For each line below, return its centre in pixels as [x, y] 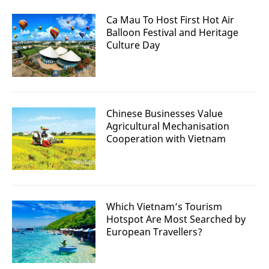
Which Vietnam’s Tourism [164, 206]
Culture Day [133, 45]
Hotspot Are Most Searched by [176, 219]
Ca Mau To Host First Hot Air [170, 20]
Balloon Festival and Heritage [172, 33]
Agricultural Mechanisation [168, 126]
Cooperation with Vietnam [166, 138]
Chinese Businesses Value [165, 113]
